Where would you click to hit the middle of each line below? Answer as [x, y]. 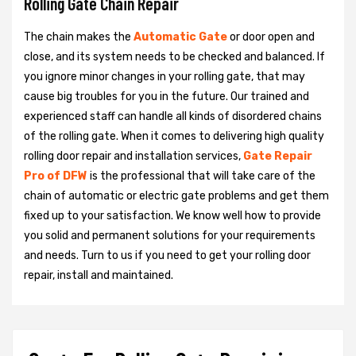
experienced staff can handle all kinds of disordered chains [173, 117]
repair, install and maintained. [100, 276]
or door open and [272, 37]
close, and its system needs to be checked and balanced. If [174, 57]
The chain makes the [79, 37]
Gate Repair [278, 157]
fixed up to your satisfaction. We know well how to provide [172, 216]
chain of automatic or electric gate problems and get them [176, 196]
